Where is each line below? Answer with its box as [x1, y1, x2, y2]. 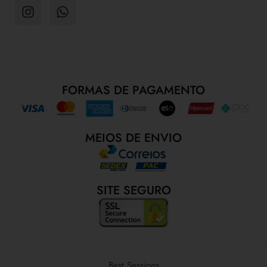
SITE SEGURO [96, 182, 171, 200]
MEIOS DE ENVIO [85, 129, 182, 147]
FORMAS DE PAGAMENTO [62, 81, 205, 99]
